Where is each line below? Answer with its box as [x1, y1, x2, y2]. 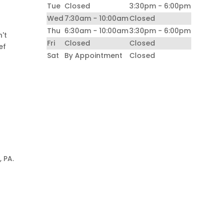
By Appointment [64, 51, 123, 60]
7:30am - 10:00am [64, 13, 129, 23]
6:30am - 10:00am [64, 26, 129, 36]
